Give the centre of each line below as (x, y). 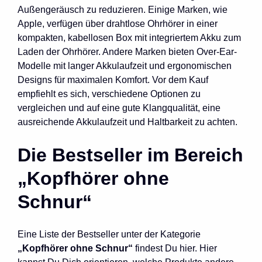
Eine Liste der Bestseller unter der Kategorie (109, 234)
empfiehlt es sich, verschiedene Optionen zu (109, 94)
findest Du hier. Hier (175, 248)
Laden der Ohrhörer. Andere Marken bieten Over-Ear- (127, 51)
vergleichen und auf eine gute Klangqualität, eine (119, 108)
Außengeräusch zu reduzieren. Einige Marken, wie (123, 9)
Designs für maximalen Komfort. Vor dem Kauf (113, 80)
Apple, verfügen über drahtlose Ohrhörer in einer (118, 23)
